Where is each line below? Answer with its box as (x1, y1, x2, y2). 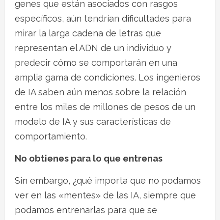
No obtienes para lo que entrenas (15, 153, 163, 164)
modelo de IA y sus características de (15, 116, 171, 127)
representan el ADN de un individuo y (15, 42, 171, 53)
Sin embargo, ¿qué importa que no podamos (15, 175, 201, 186)
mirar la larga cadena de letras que (15, 27, 161, 38)
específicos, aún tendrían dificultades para (15, 13, 191, 24)
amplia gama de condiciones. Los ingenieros (15, 72, 200, 82)
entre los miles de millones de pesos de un (15, 101, 195, 112)
